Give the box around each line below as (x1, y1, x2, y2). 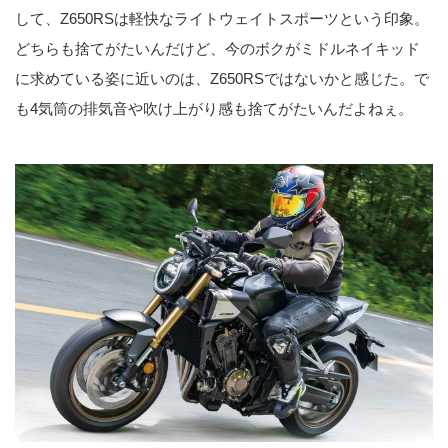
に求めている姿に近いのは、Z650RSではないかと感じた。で (15, 70, 429, 88)
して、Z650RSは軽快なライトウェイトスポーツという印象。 (15, 10, 429, 28)
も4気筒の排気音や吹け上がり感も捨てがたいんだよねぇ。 (15, 100, 413, 118)
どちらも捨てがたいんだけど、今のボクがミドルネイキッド (15, 40, 420, 58)
